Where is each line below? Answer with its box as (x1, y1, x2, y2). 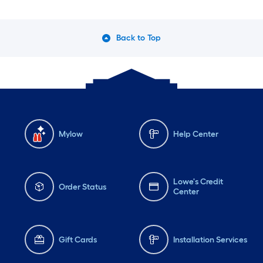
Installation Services (173, 234, 247, 245)
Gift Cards (59, 234, 97, 245)
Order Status (59, 181, 106, 192)
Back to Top (116, 33, 161, 43)
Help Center (173, 129, 218, 139)
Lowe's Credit (173, 177, 223, 187)
